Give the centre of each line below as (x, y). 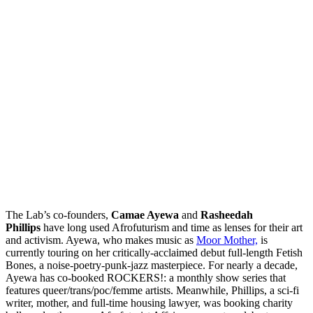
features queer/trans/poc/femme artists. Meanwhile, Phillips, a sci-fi (152, 291)
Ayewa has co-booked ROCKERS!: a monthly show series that (146, 278)
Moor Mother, (227, 240)
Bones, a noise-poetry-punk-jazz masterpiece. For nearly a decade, (152, 265)
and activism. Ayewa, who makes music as (101, 240)
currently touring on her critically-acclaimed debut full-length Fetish (154, 253)
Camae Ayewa (146, 215)
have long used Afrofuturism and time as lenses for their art (172, 228)
